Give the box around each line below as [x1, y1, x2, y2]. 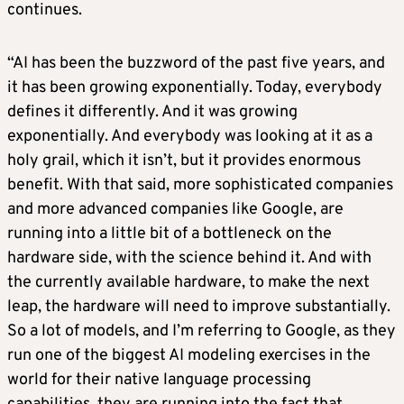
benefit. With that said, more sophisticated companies [7, 175, 393, 197]
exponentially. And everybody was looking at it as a [7, 126, 372, 148]
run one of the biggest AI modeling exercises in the [7, 345, 371, 367]
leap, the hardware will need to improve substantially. [7, 297, 390, 318]
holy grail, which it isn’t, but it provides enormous [7, 151, 361, 172]
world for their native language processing [7, 370, 311, 391]
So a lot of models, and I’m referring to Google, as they [7, 321, 396, 343]
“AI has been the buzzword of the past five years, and [7, 53, 385, 75]
